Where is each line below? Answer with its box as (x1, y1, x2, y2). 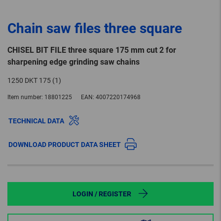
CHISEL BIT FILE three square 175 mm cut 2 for (7, 45, 176, 55)
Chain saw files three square (7, 20, 182, 37)
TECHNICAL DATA (8, 117, 64, 125)
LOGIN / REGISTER (72, 190, 131, 198)
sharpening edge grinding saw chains (7, 57, 140, 67)
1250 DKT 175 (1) (7, 76, 61, 85)
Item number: (7, 94, 43, 101)
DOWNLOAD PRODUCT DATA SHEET (8, 141, 121, 149)
